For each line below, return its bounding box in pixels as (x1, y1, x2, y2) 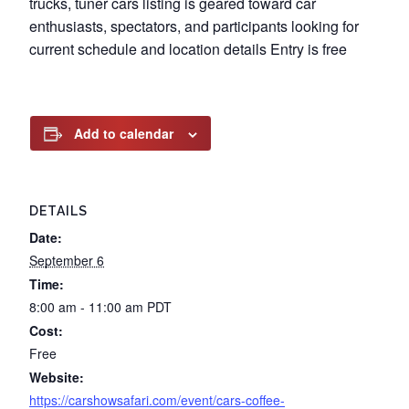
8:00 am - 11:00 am (29, 298, 147, 316)
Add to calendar (74, 124, 173, 142)
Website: (29, 368, 84, 386)
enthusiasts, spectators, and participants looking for (29, 16, 359, 37)
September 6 (29, 251, 104, 269)
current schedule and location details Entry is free (29, 38, 347, 59)
